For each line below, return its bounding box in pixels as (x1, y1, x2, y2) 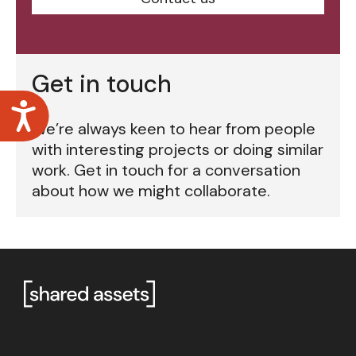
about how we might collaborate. (32, 180, 270, 201)
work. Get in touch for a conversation (32, 160, 300, 180)
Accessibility (38, 96, 141, 119)
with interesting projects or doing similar (32, 139, 323, 160)
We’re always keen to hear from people (32, 118, 315, 139)
